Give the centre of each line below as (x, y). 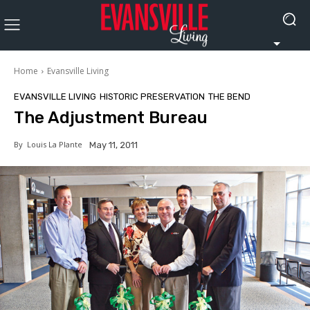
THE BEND (229, 96)
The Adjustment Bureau (111, 117)
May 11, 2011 (113, 145)
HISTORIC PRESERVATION (152, 96)
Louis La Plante (53, 144)
